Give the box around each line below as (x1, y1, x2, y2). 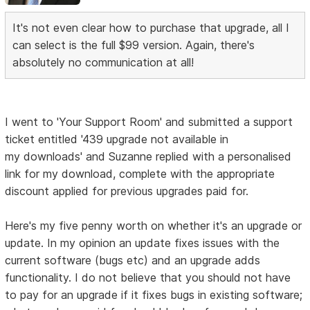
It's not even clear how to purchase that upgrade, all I (12, 20, 290, 35)
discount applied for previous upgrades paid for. (5, 183, 249, 198)
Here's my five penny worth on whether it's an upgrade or (5, 218, 302, 232)
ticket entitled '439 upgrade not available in (5, 131, 229, 146)
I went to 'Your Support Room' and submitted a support (5, 114, 293, 129)
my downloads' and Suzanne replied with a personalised (5, 149, 292, 163)
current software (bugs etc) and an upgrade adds (5, 253, 261, 267)
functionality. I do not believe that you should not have (5, 270, 291, 284)
